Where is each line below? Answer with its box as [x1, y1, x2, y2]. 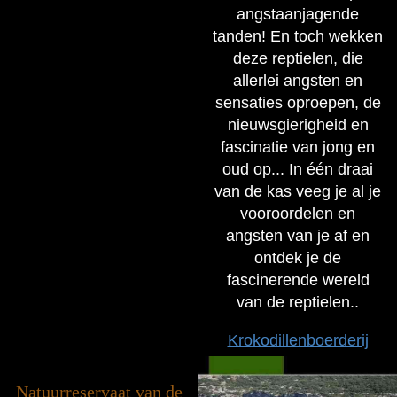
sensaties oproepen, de [214, 93, 381, 112]
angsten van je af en [226, 226, 370, 245]
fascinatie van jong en [221, 137, 375, 156]
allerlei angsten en [233, 71, 362, 90]
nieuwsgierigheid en [227, 115, 369, 134]
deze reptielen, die [232, 49, 363, 67]
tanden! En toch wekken [213, 27, 383, 45]
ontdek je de [254, 248, 341, 267]
